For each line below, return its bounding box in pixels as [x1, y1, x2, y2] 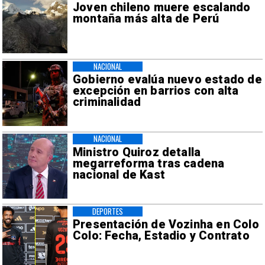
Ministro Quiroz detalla [72, 145, 201, 159]
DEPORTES [92, 205, 124, 217]
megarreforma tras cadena [72, 156, 225, 170]
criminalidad [72, 95, 141, 109]
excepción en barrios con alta [72, 84, 239, 98]
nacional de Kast [72, 167, 165, 182]
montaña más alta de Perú [72, 11, 219, 25]
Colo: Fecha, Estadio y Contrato [72, 229, 250, 243]
